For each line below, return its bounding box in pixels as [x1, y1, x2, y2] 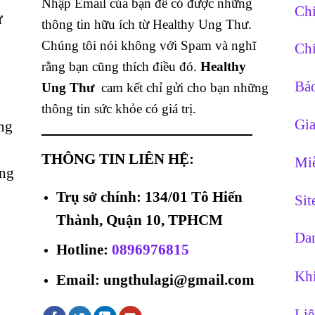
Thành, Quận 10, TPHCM [56, 211, 223, 228]
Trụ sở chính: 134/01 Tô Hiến [56, 188, 243, 205]
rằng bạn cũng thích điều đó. [41, 59, 200, 75]
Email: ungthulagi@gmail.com [56, 271, 255, 288]
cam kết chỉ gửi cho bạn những [101, 80, 269, 96]
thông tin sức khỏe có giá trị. [41, 101, 196, 117]
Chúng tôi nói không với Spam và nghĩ [41, 38, 256, 53]
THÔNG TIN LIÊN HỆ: [41, 150, 194, 167]
